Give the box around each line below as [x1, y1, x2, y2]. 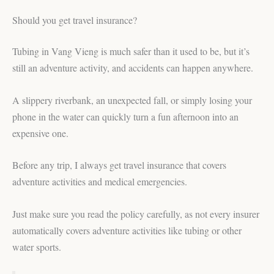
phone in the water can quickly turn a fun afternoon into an [12, 109, 239, 123]
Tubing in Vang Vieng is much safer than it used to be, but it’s [12, 45, 250, 57]
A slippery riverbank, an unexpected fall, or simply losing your [12, 93, 252, 106]
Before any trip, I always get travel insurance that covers [12, 158, 226, 172]
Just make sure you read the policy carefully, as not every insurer [12, 207, 259, 220]
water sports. [12, 240, 61, 253]
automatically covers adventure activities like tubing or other [12, 223, 242, 237]
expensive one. [12, 126, 68, 139]
